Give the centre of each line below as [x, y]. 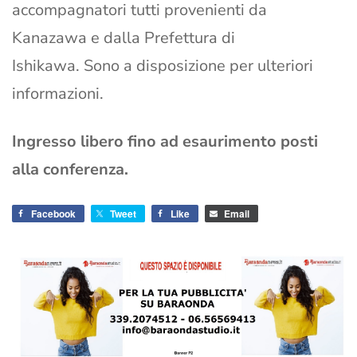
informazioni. [58, 94]
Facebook [53, 214]
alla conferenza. [70, 170]
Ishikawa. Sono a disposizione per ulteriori [163, 66]
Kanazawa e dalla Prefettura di [124, 38]
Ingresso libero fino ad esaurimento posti [165, 142]
